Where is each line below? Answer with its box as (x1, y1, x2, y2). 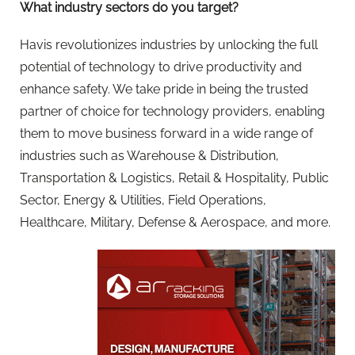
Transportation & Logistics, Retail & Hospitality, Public (20, 170, 329, 186)
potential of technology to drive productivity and (20, 59, 302, 75)
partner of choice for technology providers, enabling (20, 104, 325, 120)
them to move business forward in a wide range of (20, 126, 313, 142)
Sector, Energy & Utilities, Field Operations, (20, 193, 266, 208)
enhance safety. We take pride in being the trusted (20, 82, 308, 97)
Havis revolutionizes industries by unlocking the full (20, 37, 318, 53)
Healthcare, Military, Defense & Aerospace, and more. (20, 215, 330, 231)
